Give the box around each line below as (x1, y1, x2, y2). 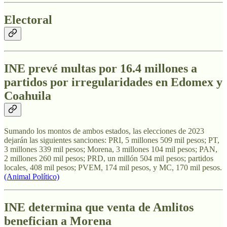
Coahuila (4, 89, 51, 102)
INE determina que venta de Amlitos (4, 200, 194, 214)
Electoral (4, 13, 52, 26)
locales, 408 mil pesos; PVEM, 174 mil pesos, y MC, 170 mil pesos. (4, 163, 222, 172)
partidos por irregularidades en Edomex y (4, 75, 222, 89)
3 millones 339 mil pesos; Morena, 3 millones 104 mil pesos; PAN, (4, 144, 217, 154)
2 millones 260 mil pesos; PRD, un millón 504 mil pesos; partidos (4, 154, 213, 163)
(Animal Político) (4, 172, 59, 181)
